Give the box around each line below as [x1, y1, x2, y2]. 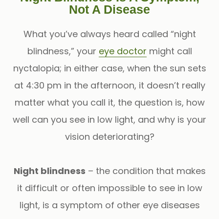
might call [146, 44, 192, 57]
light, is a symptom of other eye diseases [19, 198, 200, 211]
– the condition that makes [85, 164, 206, 177]
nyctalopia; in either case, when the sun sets [13, 62, 206, 74]
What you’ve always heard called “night [23, 27, 196, 40]
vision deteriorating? [65, 130, 154, 143]
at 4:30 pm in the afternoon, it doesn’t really [14, 79, 205, 91]
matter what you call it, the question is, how [14, 96, 205, 109]
